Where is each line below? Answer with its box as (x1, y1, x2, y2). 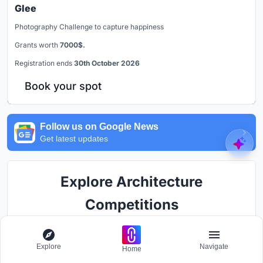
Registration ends (15, 59, 74, 68)
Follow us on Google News (40, 122, 159, 132)
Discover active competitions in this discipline (45, 220, 218, 230)
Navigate (200, 242, 229, 251)
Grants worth (15, 41, 60, 50)
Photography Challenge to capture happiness (15, 22, 164, 32)
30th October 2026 (74, 59, 140, 68)
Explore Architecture (60, 173, 203, 191)
